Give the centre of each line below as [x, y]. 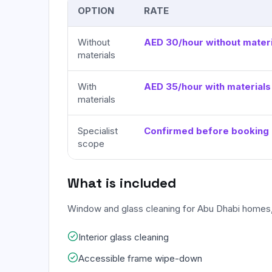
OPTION [96, 11]
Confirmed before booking [206, 131]
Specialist [98, 131]
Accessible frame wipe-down [140, 258]
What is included [122, 183]
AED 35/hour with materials [207, 87]
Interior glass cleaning [124, 237]
